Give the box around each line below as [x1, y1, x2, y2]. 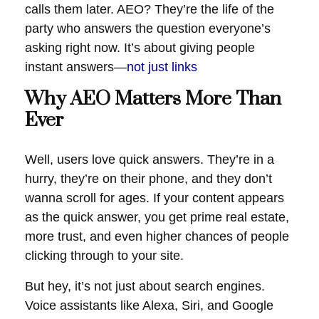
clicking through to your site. [25, 249, 184, 263]
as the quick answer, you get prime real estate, [25, 210, 289, 224]
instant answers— [25, 60, 127, 74]
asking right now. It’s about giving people [25, 41, 255, 55]
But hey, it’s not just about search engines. [25, 279, 265, 293]
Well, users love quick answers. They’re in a [25, 152, 274, 167]
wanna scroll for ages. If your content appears [25, 191, 284, 205]
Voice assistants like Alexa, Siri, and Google [25, 298, 273, 313]
